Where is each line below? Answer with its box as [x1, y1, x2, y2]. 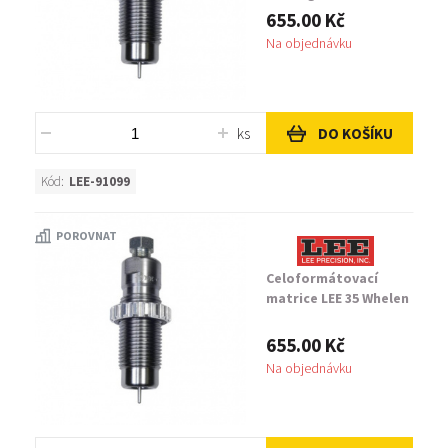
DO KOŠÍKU [317, 123, 393, 143]
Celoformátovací [266, 269, 378, 287]
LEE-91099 [69, 173, 130, 190]
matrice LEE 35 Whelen [266, 289, 409, 307]
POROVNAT [56, 228, 117, 243]
